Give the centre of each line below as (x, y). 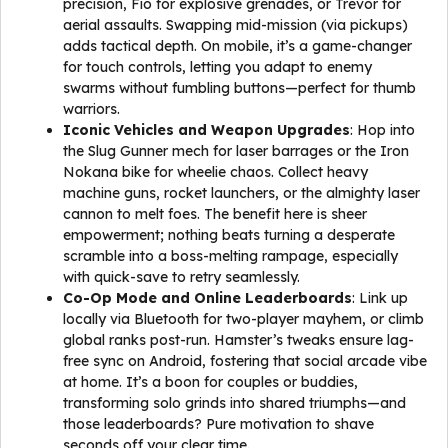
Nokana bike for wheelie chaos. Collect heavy (215, 172)
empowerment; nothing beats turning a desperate (229, 235)
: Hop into (382, 130)
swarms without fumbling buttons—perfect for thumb (239, 88)
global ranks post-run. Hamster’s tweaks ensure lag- (238, 340)
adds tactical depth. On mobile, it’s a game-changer (237, 46)
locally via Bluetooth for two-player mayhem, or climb (243, 319)
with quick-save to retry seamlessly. (181, 277)
